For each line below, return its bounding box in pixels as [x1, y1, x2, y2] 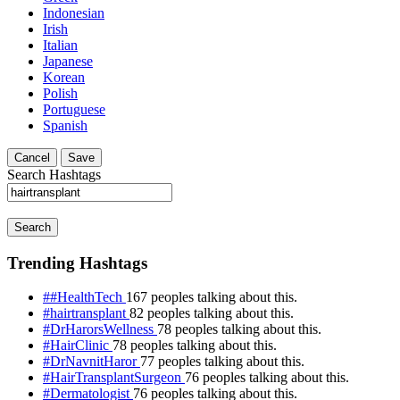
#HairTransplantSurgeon [43, 370, 185, 386]
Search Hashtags [7, 167, 101, 182]
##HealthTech [43, 289, 126, 305]
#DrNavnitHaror [43, 354, 140, 370]
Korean [43, 70, 85, 85]
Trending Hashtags [7, 253, 147, 272]
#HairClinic [43, 337, 112, 354]
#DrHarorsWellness [43, 321, 157, 337]
